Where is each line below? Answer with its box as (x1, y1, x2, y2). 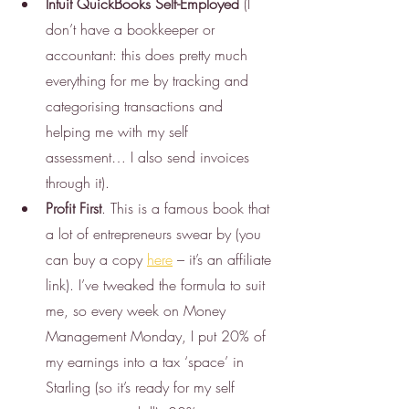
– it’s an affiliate (173, 248, 276, 269)
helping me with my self (46, 121, 193, 142)
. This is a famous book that (101, 197, 274, 218)
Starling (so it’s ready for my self (46, 376, 239, 397)
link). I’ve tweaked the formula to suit (46, 274, 269, 295)
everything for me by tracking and (46, 69, 253, 90)
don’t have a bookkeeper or (46, 18, 219, 39)
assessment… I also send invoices (46, 146, 254, 167)
